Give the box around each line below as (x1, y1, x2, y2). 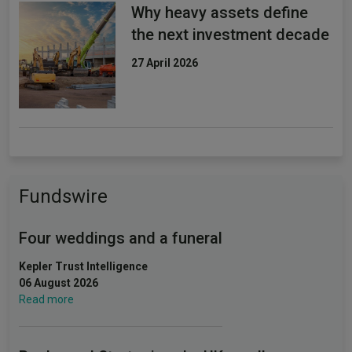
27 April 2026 (131, 57, 198, 70)
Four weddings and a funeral (19, 229, 222, 248)
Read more (19, 293, 74, 306)
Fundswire (19, 185, 108, 208)
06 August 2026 (19, 277, 98, 290)
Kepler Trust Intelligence (19, 260, 148, 273)
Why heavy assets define (131, 3, 308, 23)
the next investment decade (131, 25, 329, 45)
